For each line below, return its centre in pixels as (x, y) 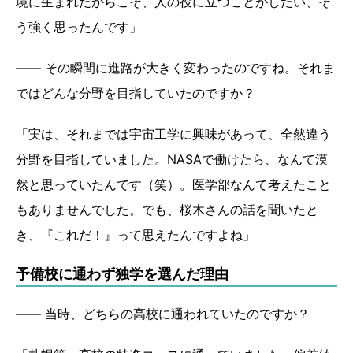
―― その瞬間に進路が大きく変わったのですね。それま (175, 67)
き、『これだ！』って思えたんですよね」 (136, 234)
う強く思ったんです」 (81, 26)
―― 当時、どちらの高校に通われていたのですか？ (165, 313)
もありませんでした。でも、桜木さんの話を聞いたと (167, 209)
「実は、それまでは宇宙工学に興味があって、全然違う (173, 134)
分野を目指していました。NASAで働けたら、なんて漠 (172, 159)
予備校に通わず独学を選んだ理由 (124, 273)
